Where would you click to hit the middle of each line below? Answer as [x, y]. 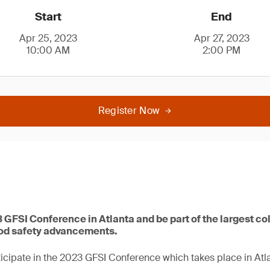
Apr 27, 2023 [221, 38]
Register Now [129, 111]
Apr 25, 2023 [49, 38]
